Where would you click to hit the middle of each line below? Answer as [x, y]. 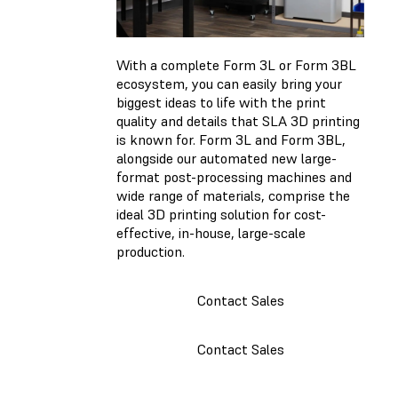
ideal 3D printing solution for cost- [221, 214]
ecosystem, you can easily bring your [229, 83]
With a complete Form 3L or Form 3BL [236, 64]
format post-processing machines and [234, 176]
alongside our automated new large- [227, 158]
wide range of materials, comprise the [233, 195]
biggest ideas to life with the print [221, 102]
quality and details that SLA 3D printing [238, 120]
